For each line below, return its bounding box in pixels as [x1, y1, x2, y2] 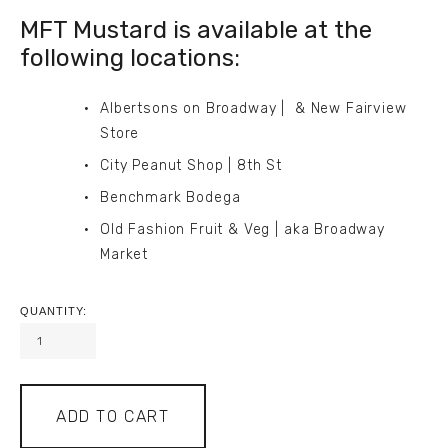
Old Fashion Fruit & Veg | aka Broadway [100, 221, 385, 239]
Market [100, 246, 149, 264]
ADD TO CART [56, 406, 170, 426]
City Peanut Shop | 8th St [100, 157, 282, 175]
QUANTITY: [20, 305, 87, 318]
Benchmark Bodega [100, 189, 241, 207]
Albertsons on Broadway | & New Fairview [100, 100, 407, 118]
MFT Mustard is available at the [20, 16, 372, 45]
